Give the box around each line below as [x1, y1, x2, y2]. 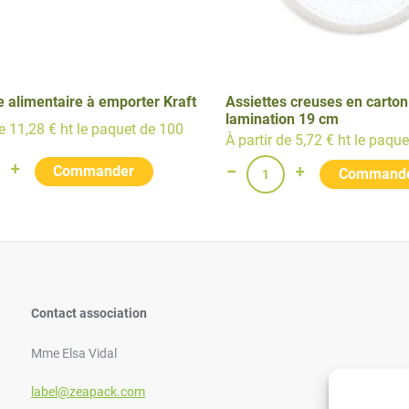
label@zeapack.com [30, 384, 145, 399]
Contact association [30, 306, 147, 320]
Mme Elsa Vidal [30, 346, 117, 361]
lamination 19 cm [225, 110, 339, 128]
